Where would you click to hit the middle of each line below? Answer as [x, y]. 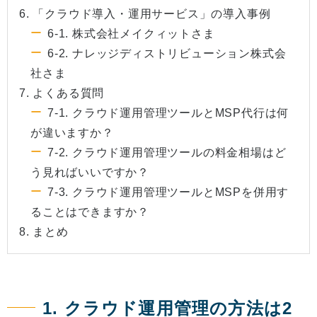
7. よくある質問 [62, 93]
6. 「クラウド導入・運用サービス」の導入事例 [145, 14]
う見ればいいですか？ [90, 173]
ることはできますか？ [90, 212]
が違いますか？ [72, 133]
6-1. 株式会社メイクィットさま [131, 34]
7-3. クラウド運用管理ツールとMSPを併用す [168, 192]
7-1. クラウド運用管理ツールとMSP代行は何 [168, 113]
